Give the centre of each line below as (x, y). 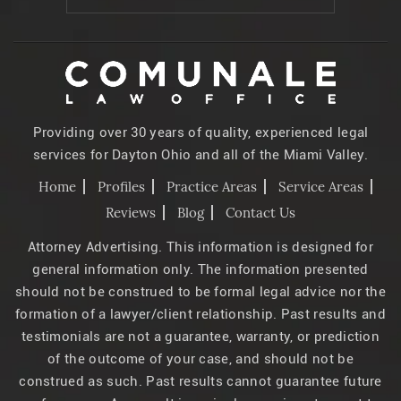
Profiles (121, 186)
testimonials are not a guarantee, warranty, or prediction (200, 336)
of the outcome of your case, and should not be (200, 358)
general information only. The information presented (200, 269)
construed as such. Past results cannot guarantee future (200, 381)
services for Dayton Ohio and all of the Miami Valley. (200, 154)
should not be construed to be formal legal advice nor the (200, 291)
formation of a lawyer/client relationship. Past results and (200, 314)
